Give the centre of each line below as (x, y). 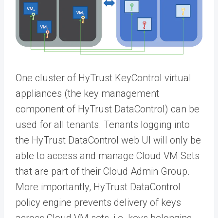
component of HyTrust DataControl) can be (108, 109)
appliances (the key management (87, 93)
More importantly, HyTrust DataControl (98, 187)
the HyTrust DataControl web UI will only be (108, 140)
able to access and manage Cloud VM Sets (108, 155)
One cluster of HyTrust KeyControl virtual (103, 78)
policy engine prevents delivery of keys (98, 202)
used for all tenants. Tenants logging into (103, 124)
